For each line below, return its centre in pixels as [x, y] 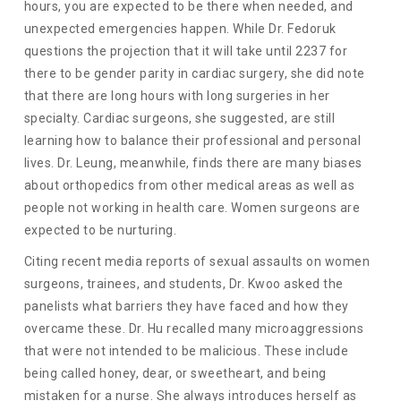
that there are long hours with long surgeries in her [177, 96]
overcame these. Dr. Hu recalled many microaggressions [194, 329]
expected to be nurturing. [100, 230]
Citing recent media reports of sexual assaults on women [197, 262]
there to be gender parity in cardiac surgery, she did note [194, 74]
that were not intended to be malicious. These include [186, 351]
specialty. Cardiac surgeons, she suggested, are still [179, 119]
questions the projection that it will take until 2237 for [186, 51]
